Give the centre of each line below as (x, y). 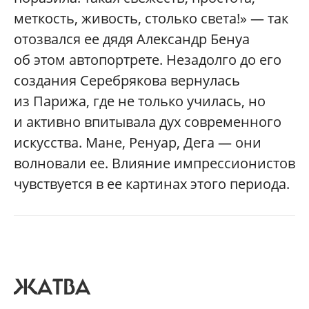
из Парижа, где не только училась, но (140, 101)
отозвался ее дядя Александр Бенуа (132, 39)
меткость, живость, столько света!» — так (151, 18)
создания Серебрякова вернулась (127, 80)
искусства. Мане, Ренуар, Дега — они (138, 142)
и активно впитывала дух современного (148, 121)
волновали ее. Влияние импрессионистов (154, 163)
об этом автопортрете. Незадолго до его (148, 59)
